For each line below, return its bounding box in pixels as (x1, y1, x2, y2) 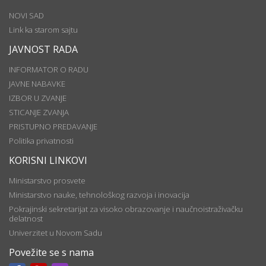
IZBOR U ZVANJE (9, 92, 66, 103)
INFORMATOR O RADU (9, 64, 88, 75)
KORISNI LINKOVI (9, 153, 87, 167)
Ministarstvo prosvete (9, 175, 85, 186)
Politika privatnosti (9, 135, 74, 146)
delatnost (9, 213, 43, 224)
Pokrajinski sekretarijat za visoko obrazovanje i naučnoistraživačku (9, 203, 243, 214)
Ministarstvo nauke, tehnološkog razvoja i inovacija (9, 189, 189, 200)
